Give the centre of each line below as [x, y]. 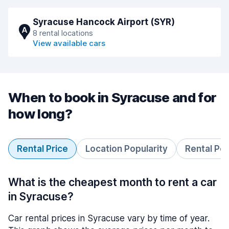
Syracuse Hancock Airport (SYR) [104, 22]
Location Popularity [127, 149]
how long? [40, 114]
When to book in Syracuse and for [112, 97]
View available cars [69, 43]
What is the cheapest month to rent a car [112, 182]
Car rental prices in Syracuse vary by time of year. [109, 218]
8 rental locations [63, 33]
